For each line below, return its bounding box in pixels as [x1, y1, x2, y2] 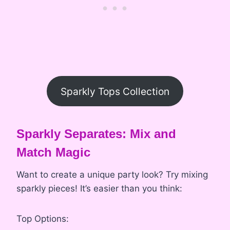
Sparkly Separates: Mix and [16, 127, 176, 141]
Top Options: [16, 214, 69, 224]
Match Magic [16, 145, 90, 160]
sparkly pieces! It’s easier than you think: [16, 183, 182, 194]
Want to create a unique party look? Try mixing [16, 169, 208, 180]
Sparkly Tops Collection [61, 85, 169, 98]
